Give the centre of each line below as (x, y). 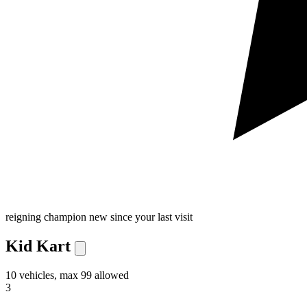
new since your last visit (141, 217)
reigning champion (46, 217)
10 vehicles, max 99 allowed (67, 275)
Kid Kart (38, 246)
